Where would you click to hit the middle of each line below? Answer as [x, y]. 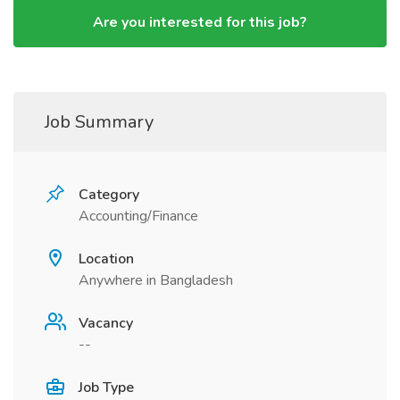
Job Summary [99, 122]
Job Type [106, 387]
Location [106, 259]
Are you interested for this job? [200, 22]
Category [109, 195]
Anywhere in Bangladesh [156, 280]
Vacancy [106, 323]
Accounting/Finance [138, 216]
